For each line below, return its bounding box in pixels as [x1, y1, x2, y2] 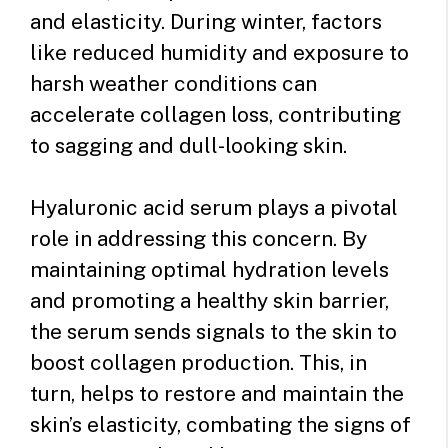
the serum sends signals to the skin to [30, 319, 397, 345]
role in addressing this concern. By [30, 226, 367, 252]
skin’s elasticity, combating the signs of [30, 412, 411, 438]
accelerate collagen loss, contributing [30, 101, 401, 127]
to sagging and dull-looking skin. [30, 132, 347, 158]
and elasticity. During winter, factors [30, 8, 382, 34]
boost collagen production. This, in [30, 350, 367, 376]
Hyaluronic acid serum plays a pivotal [30, 195, 398, 221]
